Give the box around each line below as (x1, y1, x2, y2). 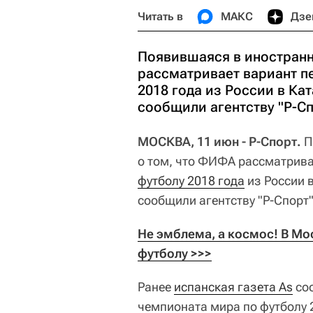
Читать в (138, 10, 183, 23)
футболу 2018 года (138, 173, 245, 188)
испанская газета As (174, 279, 293, 294)
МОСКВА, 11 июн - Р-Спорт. (138, 134, 301, 149)
